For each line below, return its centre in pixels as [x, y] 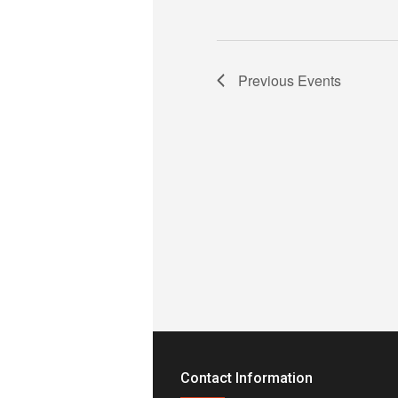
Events [319, 80]
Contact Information [246, 378]
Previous [268, 80]
